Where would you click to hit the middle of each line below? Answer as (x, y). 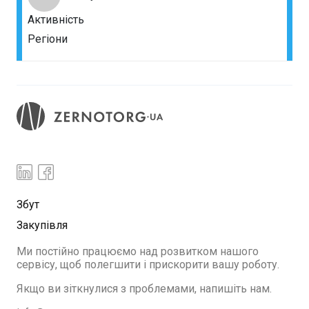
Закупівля (42, 226)
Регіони (48, 39)
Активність (56, 20)
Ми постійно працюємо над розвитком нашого (138, 252)
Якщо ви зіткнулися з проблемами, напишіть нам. (144, 289)
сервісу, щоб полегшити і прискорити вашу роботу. (148, 265)
